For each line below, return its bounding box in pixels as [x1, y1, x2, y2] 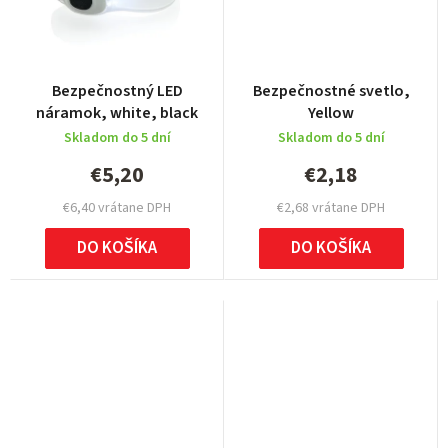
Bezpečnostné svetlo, [252, 80, 410, 103]
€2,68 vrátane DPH [277, 198, 385, 219]
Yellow [308, 102, 354, 125]
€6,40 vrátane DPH [63, 198, 171, 219]
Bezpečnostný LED [51, 80, 183, 103]
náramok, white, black [36, 102, 198, 125]
